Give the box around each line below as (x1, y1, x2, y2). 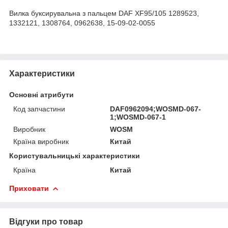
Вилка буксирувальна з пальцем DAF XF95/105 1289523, (9, 9, 199, 17)
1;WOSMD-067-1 (110, 112, 166, 121)
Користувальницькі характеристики (9, 151, 140, 160)
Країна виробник (13, 137, 69, 146)
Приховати (9, 184, 49, 192)
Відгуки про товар (9, 217, 83, 226)
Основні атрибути (9, 90, 74, 99)
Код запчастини (13, 104, 65, 113)
